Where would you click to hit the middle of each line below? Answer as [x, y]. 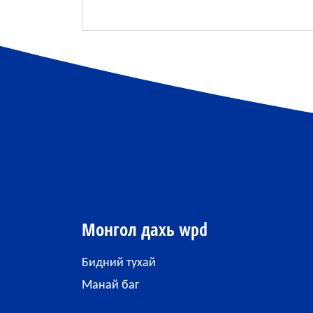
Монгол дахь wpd [145, 231]
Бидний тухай [119, 263]
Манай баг [110, 286]
